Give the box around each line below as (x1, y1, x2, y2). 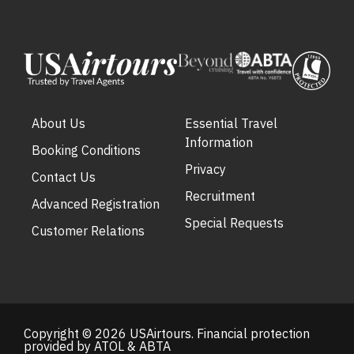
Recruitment (185, 187, 255, 204)
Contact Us (32, 168, 96, 185)
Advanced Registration (32, 195, 160, 212)
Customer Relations (32, 222, 145, 239)
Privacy (185, 160, 226, 177)
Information (185, 134, 253, 150)
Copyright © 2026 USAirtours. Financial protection (24, 325, 310, 341)
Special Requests (185, 214, 284, 231)
